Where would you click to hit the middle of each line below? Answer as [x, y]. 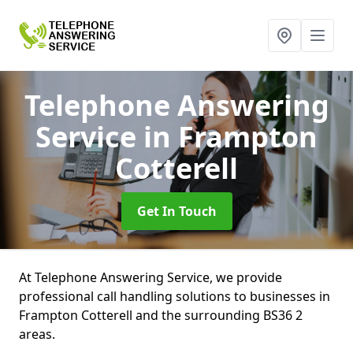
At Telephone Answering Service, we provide [150, 277]
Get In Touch [176, 211]
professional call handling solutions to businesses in [175, 296]
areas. [37, 334]
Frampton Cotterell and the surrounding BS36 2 [161, 315]
